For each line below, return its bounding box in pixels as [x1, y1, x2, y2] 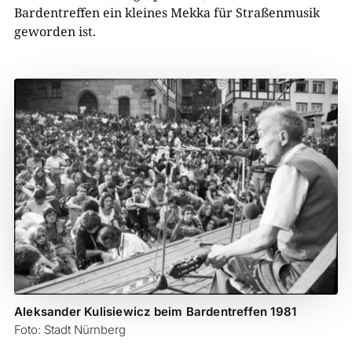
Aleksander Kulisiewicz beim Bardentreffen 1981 [13, 303, 297, 319]
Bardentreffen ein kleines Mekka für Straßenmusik [13, 3, 320, 21]
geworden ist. [13, 22, 96, 40]
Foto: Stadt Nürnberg [13, 321, 126, 337]
